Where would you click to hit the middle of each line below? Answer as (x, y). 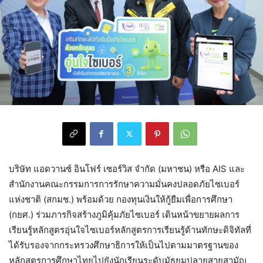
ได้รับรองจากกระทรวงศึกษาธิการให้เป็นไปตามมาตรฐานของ (124, 245)
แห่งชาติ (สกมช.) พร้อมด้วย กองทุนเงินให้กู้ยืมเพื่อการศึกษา (121, 199)
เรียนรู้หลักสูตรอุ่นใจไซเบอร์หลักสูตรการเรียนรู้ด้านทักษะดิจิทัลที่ (130, 230)
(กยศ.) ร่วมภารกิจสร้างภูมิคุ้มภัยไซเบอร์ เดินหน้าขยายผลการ (124, 214)
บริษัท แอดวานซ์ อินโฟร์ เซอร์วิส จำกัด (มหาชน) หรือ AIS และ (127, 168)
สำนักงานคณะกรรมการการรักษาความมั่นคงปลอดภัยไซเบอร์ (124, 184)
